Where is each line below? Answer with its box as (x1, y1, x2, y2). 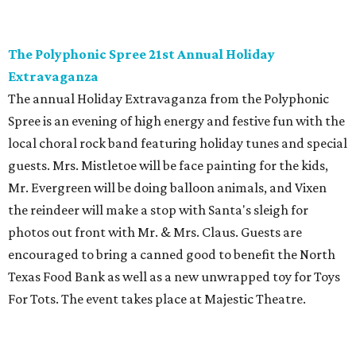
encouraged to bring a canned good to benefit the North (8, 246, 335, 263)
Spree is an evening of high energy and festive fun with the (8, 113, 345, 130)
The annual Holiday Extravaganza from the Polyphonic (8, 91, 329, 107)
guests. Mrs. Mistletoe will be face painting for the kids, (8, 157, 328, 174)
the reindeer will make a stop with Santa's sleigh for (8, 202, 308, 219)
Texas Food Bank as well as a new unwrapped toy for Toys (8, 269, 340, 285)
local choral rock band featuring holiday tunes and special (8, 135, 347, 152)
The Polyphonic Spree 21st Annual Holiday (8, 46, 275, 63)
